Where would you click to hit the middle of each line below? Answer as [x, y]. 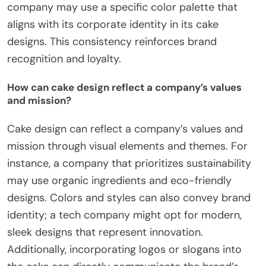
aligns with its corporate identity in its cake [113, 24]
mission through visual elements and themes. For [127, 146]
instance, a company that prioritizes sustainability [129, 163]
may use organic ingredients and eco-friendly [119, 180]
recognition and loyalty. [64, 58]
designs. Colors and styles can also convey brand [129, 197]
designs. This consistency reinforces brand [112, 41]
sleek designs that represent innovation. [105, 232]
